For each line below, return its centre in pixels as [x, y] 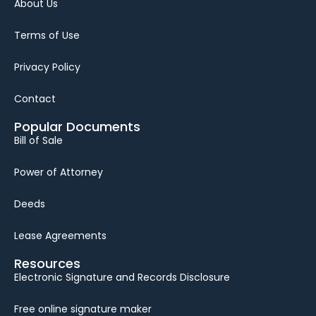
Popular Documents [77, 126]
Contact [35, 98]
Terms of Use [47, 35]
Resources [47, 263]
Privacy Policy [47, 67]
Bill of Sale [38, 140]
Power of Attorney [59, 172]
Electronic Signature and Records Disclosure [122, 277]
